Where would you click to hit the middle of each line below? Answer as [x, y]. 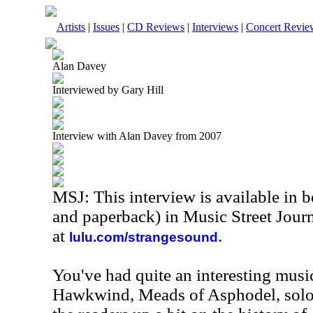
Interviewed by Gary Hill [108, 90]
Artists [71, 27]
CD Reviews [156, 27]
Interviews [215, 27]
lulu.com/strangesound [144, 237]
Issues [106, 27]
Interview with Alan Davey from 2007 [137, 136]
